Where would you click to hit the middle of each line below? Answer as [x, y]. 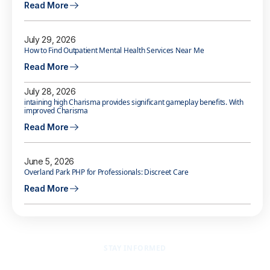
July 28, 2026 [50, 92]
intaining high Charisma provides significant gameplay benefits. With [134, 102]
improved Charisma [56, 111]
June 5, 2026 [49, 162]
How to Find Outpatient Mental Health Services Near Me [114, 51]
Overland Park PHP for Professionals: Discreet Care [106, 172]
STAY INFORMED [135, 248]
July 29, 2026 [50, 40]
